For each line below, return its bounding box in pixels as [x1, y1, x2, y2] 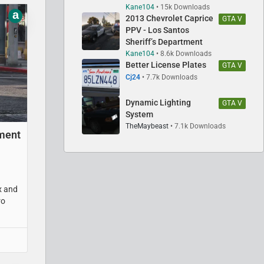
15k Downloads [160, 2, 210, 11]
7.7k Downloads [146, 72, 197, 81]
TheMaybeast [126, 121, 169, 130]
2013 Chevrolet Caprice [126, 13, 213, 23]
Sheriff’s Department [126, 37, 203, 47]
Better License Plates [126, 60, 206, 70]
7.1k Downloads [174, 121, 226, 130]
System [126, 109, 153, 119]
